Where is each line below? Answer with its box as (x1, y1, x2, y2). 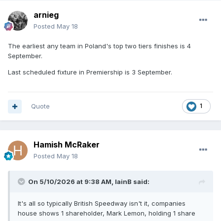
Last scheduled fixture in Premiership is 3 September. (8, 68, 172, 76)
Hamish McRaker (34, 140, 100, 150)
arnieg (34, 10, 59, 20)
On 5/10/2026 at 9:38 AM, (28, 178, 115, 186)
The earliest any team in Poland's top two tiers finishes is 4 (8, 42, 191, 50)
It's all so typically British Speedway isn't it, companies (18, 199, 185, 208)
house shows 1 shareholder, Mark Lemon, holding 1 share (18, 209, 195, 218)
